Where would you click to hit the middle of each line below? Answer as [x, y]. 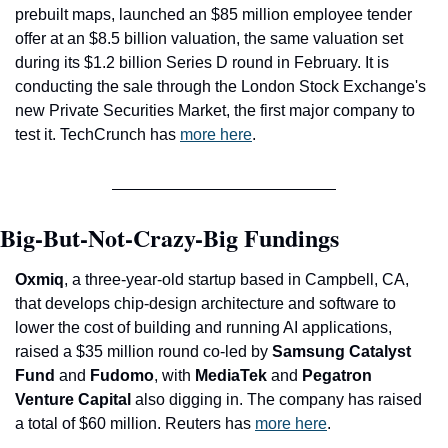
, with [174, 375]
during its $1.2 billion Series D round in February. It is [202, 62]
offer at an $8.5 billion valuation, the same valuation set [209, 38]
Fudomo [120, 375]
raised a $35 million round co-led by [143, 351]
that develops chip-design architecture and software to [205, 303]
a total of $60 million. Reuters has [135, 423]
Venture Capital [75, 399]
